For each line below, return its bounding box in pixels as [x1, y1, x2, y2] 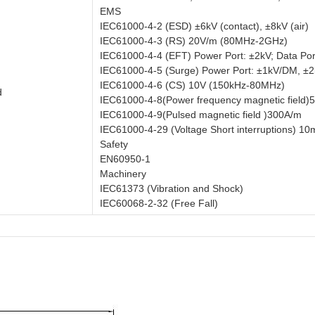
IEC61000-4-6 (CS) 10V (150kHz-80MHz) [100, 79, 285, 91]
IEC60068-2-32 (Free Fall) [100, 198, 218, 209]
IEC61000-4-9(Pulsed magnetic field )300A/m [100, 109, 302, 120]
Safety [100, 139, 128, 150]
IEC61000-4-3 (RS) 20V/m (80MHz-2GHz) [100, 35, 288, 46]
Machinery [100, 168, 146, 179]
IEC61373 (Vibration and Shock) [100, 183, 243, 194]
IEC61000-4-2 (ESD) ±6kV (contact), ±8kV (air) [100, 20, 309, 32]
